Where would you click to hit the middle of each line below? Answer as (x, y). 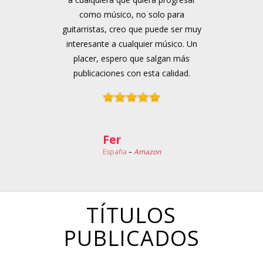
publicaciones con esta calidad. (131, 73)
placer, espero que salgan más (131, 58)
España (114, 152)
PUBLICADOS (131, 238)
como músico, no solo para (131, 14)
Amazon (147, 152)
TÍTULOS (131, 215)
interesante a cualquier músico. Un (131, 43)
